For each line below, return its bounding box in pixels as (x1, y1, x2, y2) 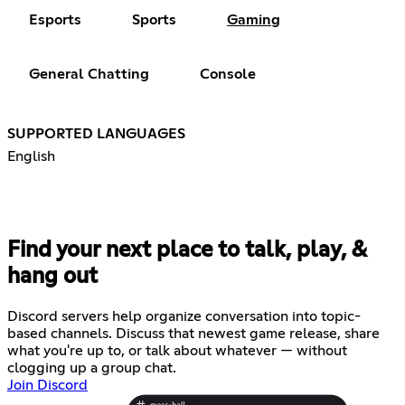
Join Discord (7, 378, 88, 393)
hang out (7, 266, 98, 288)
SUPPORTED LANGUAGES (7, 127, 185, 142)
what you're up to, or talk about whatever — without (7, 344, 347, 359)
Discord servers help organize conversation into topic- (7, 309, 361, 325)
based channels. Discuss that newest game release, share (7, 326, 380, 342)
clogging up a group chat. (7, 361, 176, 376)
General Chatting (29, 67, 149, 82)
